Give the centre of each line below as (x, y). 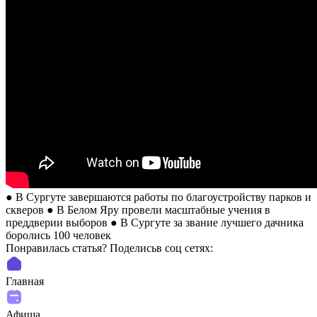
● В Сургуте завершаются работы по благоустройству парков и (158, 197)
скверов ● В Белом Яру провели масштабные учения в (138, 209)
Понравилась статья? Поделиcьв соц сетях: (111, 248)
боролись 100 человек (58, 235)
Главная (25, 281)
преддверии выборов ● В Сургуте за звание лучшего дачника (155, 222)
